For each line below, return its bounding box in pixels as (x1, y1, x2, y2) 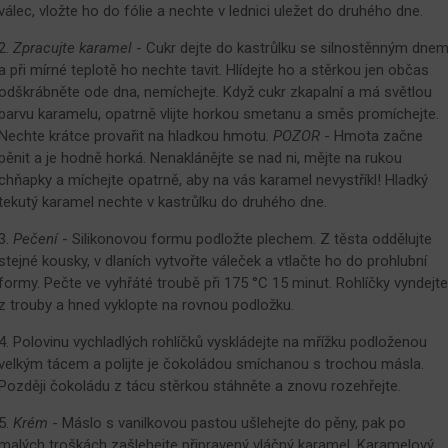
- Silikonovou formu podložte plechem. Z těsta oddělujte (57, 229, 432, 248)
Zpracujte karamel (12, 38, 132, 57)
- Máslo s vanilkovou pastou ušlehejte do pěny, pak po (47, 413, 406, 432)
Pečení (12, 229, 58, 248)
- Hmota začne (319, 126, 423, 145)
